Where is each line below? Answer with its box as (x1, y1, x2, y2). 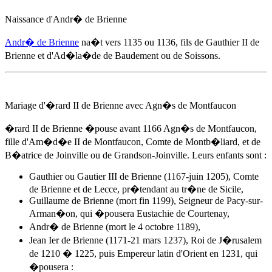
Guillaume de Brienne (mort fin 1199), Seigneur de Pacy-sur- (29, 195, 263, 206)
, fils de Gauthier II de (175, 37, 259, 47)
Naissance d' (5, 14, 53, 24)
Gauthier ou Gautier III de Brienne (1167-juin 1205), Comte (29, 171, 259, 182)
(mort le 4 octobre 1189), (103, 222, 200, 232)
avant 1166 (120, 123, 161, 134)
